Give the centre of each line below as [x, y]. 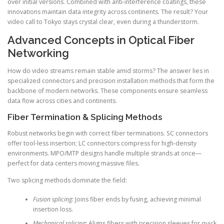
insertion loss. [53, 209]
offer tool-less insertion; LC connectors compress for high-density [102, 143]
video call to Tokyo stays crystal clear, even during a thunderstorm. [103, 21]
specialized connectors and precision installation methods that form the [111, 81]
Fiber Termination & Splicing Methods [85, 117]
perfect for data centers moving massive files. [73, 163]
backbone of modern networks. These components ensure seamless [107, 91]
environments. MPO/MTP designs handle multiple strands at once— [104, 153]
